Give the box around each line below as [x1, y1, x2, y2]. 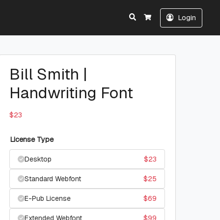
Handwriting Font [9, 82, 133, 103]
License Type [10, 135, 54, 144]
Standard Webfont [25, 174, 81, 183]
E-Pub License [25, 194, 71, 203]
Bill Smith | [9, 64, 87, 84]
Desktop [25, 155, 52, 164]
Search [136, 12, 158, 21]
